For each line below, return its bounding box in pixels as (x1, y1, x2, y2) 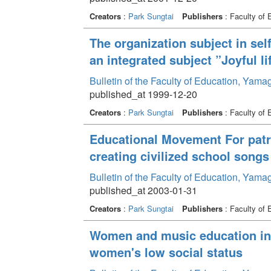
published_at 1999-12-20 (89, 87, 197, 101)
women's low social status (89, 243, 243, 261)
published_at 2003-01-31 (89, 183, 197, 197)
